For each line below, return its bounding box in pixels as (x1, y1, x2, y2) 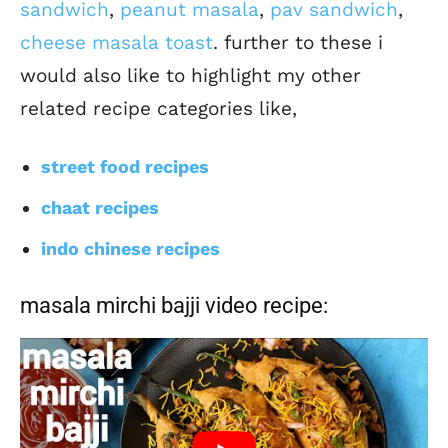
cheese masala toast (20, 31, 213, 55)
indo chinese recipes (41, 238, 220, 260)
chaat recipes (41, 197, 159, 219)
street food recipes (41, 156, 209, 178)
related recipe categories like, (20, 97, 297, 121)
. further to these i (213, 31, 383, 55)
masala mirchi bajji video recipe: (20, 293, 328, 319)
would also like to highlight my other (20, 64, 361, 88)
